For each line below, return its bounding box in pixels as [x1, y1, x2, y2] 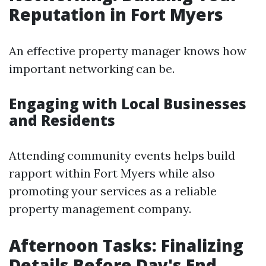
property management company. [9, 201, 191, 216]
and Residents [9, 110, 115, 130]
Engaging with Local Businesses [9, 94, 246, 113]
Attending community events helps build [9, 148, 235, 163]
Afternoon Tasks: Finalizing [9, 234, 243, 256]
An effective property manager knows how [9, 43, 246, 58]
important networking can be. [9, 61, 175, 76]
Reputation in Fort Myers [9, 3, 223, 26]
